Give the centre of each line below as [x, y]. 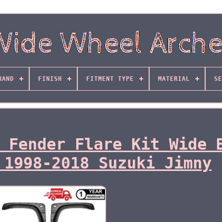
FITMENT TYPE [110, 79]
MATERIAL [174, 79]
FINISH [50, 79]
